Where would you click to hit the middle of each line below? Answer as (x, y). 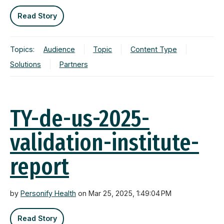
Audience (59, 49)
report (39, 167)
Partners (73, 64)
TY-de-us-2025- (80, 119)
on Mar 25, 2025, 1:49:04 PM (124, 193)
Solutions (25, 64)
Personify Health (48, 193)
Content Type (153, 49)
